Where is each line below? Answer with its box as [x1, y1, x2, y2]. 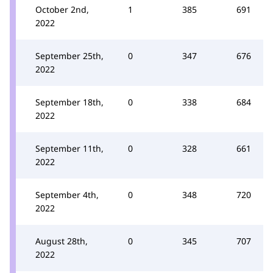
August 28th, [35, 235, 88, 247]
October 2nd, [35, 3, 89, 15]
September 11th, [35, 142, 104, 154]
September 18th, [35, 96, 104, 108]
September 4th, [35, 188, 99, 200]
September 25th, [35, 49, 104, 62]
